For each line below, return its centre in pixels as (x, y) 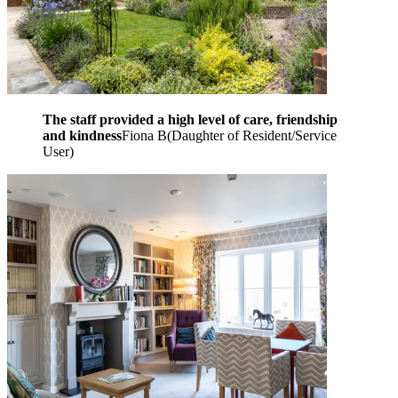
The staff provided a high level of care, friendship (190, 119)
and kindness (82, 135)
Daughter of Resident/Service (254, 135)
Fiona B (144, 135)
